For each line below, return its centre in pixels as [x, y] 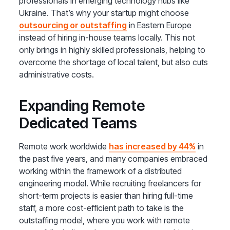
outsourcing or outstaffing [73, 25]
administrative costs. [58, 75]
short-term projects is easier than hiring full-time [106, 196]
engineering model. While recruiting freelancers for [110, 184]
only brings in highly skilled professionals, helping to [112, 50]
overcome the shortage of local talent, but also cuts [114, 62]
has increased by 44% [152, 147]
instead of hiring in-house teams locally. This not [107, 38]
